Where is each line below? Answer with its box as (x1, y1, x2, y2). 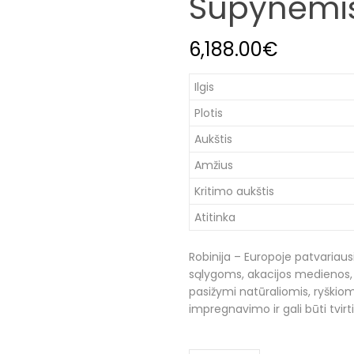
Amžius (194, 157, 233, 173)
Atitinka (194, 209, 235, 225)
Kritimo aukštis (194, 183, 274, 199)
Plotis (194, 105, 223, 121)
